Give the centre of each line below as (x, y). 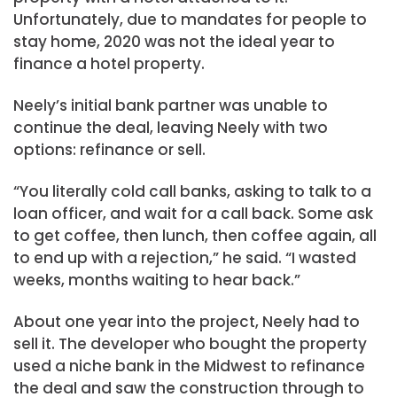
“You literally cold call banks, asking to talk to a (192, 192)
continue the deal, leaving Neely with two (171, 128)
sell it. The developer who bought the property (190, 344)
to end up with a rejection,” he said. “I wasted (185, 258)
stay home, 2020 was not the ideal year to (174, 42)
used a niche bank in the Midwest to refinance (189, 366)
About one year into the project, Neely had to (187, 322)
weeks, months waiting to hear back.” (157, 280)
